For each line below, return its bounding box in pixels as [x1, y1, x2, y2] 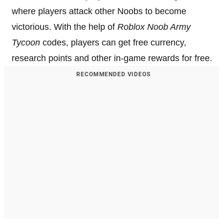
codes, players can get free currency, [40, 37, 186, 47]
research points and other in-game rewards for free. [12, 53, 212, 63]
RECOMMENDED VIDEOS [76, 70, 151, 78]
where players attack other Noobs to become [12, 6, 186, 16]
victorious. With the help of [12, 22, 117, 32]
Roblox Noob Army [117, 22, 191, 32]
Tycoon [12, 37, 40, 47]
